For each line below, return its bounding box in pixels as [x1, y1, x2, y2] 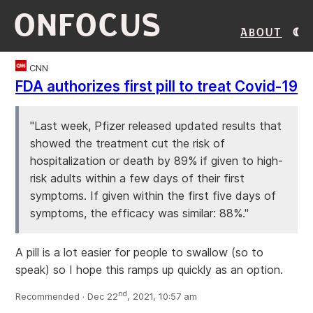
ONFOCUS [14, 9, 163, 42]
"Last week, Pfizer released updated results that [30, 119, 282, 133]
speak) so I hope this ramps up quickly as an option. [15, 263, 283, 277]
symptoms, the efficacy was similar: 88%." [30, 206, 249, 220]
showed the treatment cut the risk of [30, 136, 225, 150]
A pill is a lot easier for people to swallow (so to [15, 245, 263, 259]
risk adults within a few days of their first [30, 171, 245, 185]
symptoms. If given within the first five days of [30, 189, 276, 203]
